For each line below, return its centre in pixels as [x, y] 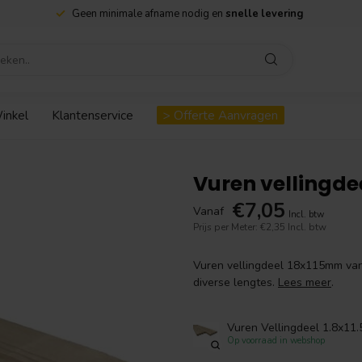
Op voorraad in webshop [276, 340]
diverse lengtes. [236, 282]
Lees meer [305, 282]
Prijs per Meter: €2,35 [240, 227]
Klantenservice [93, 115]
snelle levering [264, 14]
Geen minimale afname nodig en [149, 14]
